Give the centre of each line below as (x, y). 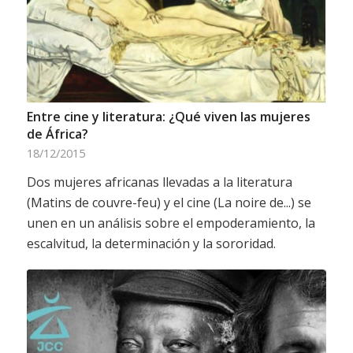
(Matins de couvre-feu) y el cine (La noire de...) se (169, 203)
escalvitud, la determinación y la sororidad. (151, 244)
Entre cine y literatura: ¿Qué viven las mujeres (168, 117)
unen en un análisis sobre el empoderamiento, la (171, 223)
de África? (57, 134)
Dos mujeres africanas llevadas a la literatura (159, 182)
